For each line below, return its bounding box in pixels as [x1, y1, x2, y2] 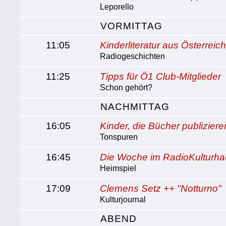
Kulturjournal [100, 195, 146, 204]
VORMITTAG [100, 21, 163, 31]
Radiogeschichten [100, 52, 165, 61]
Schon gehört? [100, 83, 153, 92]
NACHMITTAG [100, 101, 170, 112]
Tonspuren [100, 133, 138, 141]
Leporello [100, 3, 134, 11]
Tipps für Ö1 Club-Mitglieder [100, 71, 221, 82]
